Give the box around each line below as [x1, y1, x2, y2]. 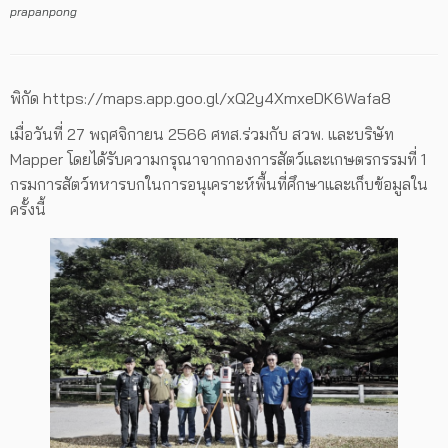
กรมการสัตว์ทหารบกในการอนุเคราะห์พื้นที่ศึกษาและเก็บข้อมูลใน [10, 174, 428, 195]
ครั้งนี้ [10, 199, 46, 220]
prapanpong [10, 4, 77, 20]
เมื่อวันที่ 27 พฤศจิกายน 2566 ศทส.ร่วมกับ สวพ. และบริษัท [10, 124, 394, 145]
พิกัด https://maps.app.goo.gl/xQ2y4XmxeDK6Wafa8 [10, 88, 391, 109]
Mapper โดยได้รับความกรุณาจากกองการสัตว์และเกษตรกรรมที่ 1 [10, 149, 426, 170]
